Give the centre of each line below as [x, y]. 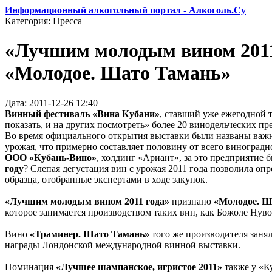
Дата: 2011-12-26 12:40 [51, 103]
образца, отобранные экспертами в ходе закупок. [106, 179]
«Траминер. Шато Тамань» [91, 234]
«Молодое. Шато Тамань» [118, 73]
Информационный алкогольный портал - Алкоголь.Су [125, 10]
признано [193, 201]
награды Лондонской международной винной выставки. [123, 245]
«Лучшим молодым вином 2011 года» [88, 201]
